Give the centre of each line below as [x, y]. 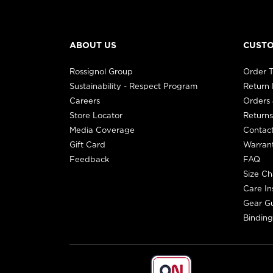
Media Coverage [102, 129]
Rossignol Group [101, 71]
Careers [85, 100]
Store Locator [96, 115]
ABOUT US [93, 45]
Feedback [89, 159]
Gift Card [87, 144]
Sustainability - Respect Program [133, 86]
